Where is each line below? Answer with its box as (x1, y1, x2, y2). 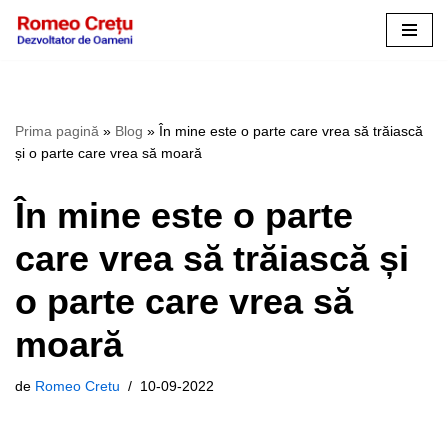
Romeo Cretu (35, 378, 120, 394)
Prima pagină (15, 122, 99, 139)
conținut (15, 93, 66, 110)
